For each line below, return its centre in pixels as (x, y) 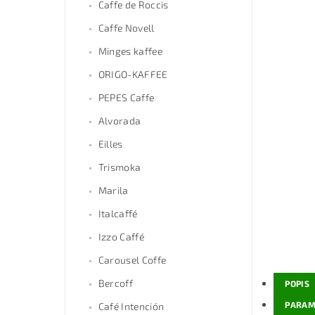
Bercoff (116, 283)
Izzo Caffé (121, 237)
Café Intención (131, 307)
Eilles (110, 144)
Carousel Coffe (132, 260)
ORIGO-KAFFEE (133, 75)
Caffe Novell (126, 28)
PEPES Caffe (126, 98)
